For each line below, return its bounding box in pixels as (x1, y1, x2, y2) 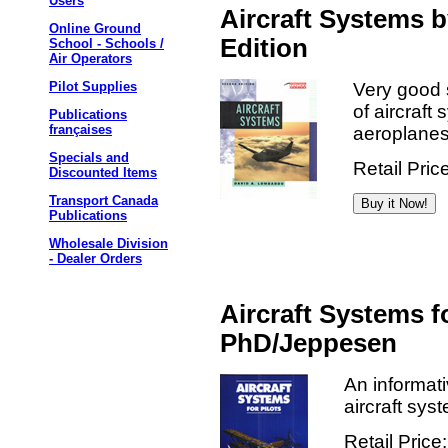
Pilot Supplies (49, 79, 137, 94)
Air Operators (49, 51, 132, 66)
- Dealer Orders (49, 251, 142, 266)
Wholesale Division (49, 236, 168, 251)
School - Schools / (49, 36, 164, 51)
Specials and (49, 150, 129, 165)
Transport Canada (49, 193, 158, 208)
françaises (49, 122, 112, 137)
